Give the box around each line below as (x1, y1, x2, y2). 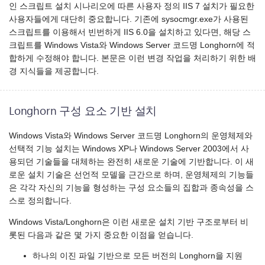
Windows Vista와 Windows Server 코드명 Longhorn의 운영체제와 (9, 131, 253, 141)
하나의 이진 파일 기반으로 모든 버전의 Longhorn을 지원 (33, 251, 243, 261)
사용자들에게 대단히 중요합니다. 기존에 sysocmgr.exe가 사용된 (9, 14, 248, 24)
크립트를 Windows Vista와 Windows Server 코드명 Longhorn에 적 (9, 40, 255, 50)
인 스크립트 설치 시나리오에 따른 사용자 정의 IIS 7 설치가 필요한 (9, 1, 254, 11)
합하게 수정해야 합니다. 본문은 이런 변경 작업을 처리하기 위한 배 (9, 53, 256, 63)
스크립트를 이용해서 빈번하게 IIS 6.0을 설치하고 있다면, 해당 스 (9, 27, 251, 37)
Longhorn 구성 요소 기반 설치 (9, 102, 157, 118)
